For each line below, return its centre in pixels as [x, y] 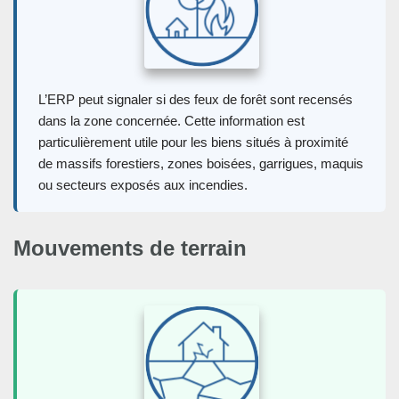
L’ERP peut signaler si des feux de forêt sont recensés [195, 99]
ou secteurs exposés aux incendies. [143, 184]
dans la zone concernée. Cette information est [171, 120]
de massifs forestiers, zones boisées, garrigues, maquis [201, 163]
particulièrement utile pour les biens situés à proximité [193, 142]
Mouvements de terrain [130, 248]
